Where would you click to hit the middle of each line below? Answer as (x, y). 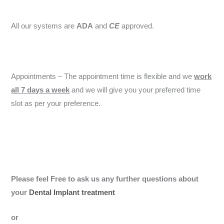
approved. (138, 26)
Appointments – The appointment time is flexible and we (103, 76)
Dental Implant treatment (72, 192)
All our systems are (44, 26)
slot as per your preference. (56, 103)
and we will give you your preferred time (135, 90)
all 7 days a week (40, 90)
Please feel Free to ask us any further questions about (105, 179)
